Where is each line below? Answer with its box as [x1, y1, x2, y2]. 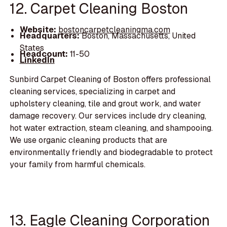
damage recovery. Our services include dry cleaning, [10, 110, 207, 122]
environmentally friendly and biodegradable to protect [10, 147, 213, 158]
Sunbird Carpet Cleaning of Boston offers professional [10, 74, 211, 85]
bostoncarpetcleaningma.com [58, 24, 170, 35]
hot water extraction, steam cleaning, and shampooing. [10, 123, 213, 134]
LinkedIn [19, 55, 55, 66]
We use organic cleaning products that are [10, 135, 168, 146]
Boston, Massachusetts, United [81, 30, 196, 41]
